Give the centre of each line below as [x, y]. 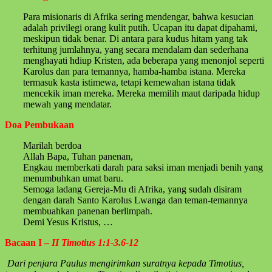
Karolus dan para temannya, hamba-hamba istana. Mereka [134, 71]
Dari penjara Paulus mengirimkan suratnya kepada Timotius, [126, 263]
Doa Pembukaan [39, 124]
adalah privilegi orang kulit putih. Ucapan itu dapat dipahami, [140, 27]
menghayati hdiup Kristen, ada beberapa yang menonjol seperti [144, 60]
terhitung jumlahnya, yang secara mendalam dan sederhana [136, 49]
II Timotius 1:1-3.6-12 [95, 242]
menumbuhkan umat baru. [73, 178]
